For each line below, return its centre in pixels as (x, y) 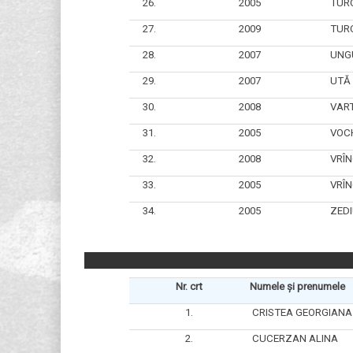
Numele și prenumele (297, 286)
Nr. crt (189, 286)
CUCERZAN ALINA (294, 338)
